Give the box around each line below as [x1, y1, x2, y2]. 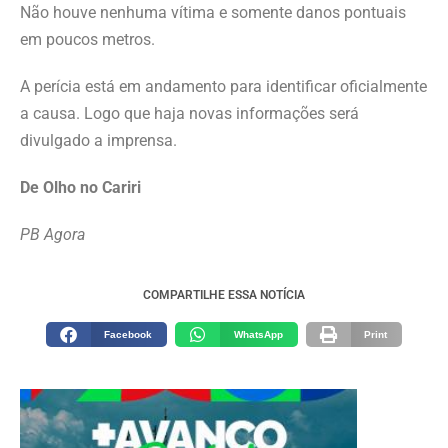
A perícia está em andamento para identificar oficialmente [20, 77, 427, 97]
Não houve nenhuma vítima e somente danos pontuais [20, 3, 406, 23]
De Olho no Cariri [20, 178, 141, 198]
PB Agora [20, 225, 85, 245]
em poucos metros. [20, 30, 155, 50]
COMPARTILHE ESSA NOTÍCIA [143, 288, 305, 303]
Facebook [104, 329, 153, 341]
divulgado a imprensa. [20, 131, 177, 151]
